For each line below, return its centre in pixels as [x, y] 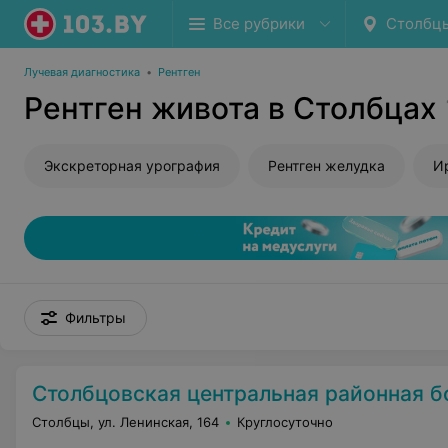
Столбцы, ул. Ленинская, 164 [125, 422]
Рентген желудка [326, 165]
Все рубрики [259, 23]
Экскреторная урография [132, 165]
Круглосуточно [285, 422]
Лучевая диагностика [82, 72]
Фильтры [95, 317]
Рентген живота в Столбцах [230, 108]
